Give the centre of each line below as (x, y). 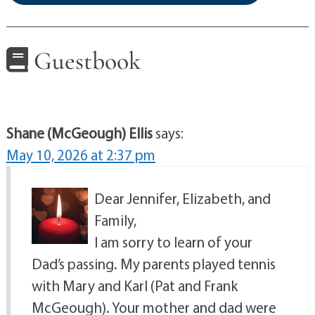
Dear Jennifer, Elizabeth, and (182, 198)
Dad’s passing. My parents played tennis (153, 263)
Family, (115, 220)
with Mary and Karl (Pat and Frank (134, 285)
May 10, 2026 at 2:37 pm (81, 154)
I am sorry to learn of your (173, 242)
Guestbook (84, 60)
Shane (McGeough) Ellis (79, 133)
